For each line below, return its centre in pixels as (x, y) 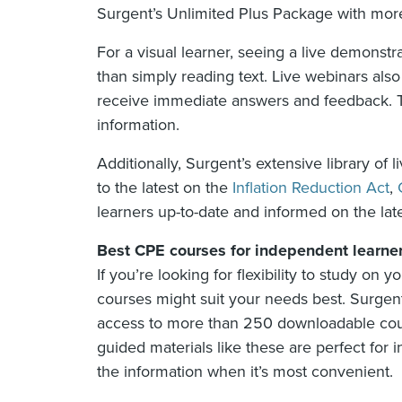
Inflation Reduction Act (311, 188)
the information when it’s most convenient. (245, 372)
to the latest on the (165, 188)
